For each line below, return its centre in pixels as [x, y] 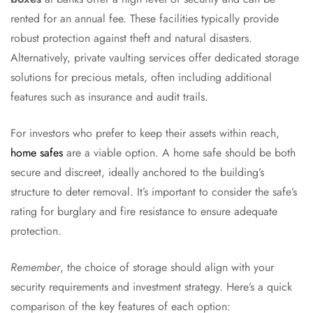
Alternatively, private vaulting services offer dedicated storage [155, 58]
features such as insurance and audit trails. [109, 97]
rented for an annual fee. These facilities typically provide [145, 19]
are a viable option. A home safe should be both [179, 153]
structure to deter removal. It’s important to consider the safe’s [154, 192]
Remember [35, 268]
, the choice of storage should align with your [167, 268]
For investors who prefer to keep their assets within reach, [145, 133]
